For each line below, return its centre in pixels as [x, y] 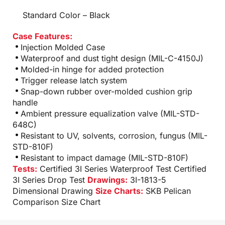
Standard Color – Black [66, 15]
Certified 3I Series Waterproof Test [105, 168]
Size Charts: [119, 191]
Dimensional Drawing [53, 191]
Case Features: [42, 36]
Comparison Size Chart [57, 202]
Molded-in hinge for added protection [92, 69]
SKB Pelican [168, 191]
